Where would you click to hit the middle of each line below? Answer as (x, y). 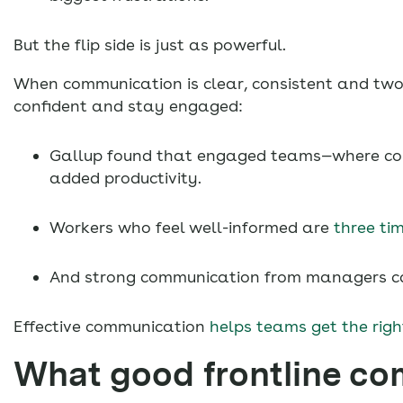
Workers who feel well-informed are (189, 228)
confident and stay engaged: (128, 106)
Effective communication (112, 327)
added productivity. (125, 178)
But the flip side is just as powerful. (150, 45)
